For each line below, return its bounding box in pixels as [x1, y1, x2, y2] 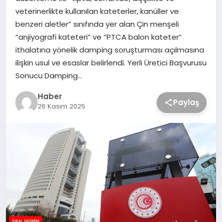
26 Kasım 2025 [37, 102, 85, 111]
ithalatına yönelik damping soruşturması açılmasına [15, 44, 204, 55]
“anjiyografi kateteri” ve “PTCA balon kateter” [15, 31, 182, 42]
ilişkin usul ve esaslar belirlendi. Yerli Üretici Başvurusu [15, 57, 207, 68]
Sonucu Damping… [15, 70, 82, 81]
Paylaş [173, 97, 200, 108]
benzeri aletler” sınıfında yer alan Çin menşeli [15, 18, 179, 29]
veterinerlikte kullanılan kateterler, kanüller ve [15, 5, 179, 16]
